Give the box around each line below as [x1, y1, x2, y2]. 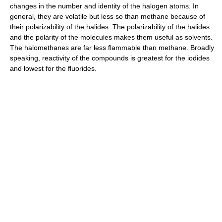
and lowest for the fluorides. [10, 64, 97, 73]
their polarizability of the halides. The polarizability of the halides [10, 23, 210, 31]
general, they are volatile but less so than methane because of [10, 12, 205, 21]
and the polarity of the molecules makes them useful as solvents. [10, 33, 213, 42]
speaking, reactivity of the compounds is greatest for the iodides [10, 54, 210, 62]
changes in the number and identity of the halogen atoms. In [10, 2, 199, 10]
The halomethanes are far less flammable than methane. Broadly [10, 44, 214, 52]
